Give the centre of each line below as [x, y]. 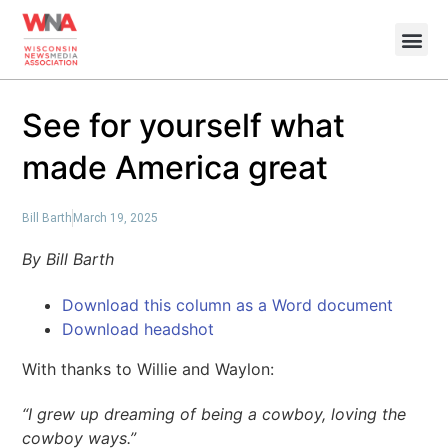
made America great [179, 167]
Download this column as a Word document [228, 304]
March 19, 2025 [116, 218]
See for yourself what [184, 125]
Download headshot [138, 328]
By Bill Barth [68, 259]
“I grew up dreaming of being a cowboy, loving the [214, 414]
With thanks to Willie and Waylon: [148, 368]
